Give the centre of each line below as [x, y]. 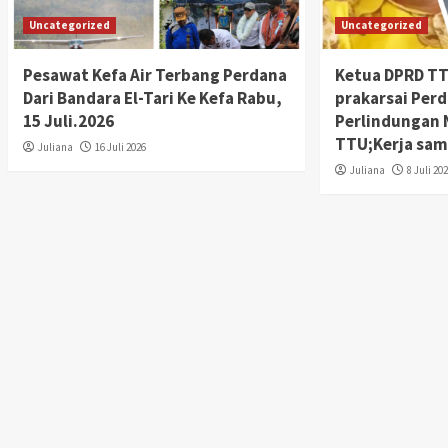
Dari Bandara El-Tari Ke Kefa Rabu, [152, 98]
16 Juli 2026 [120, 147]
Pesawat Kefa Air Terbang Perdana [154, 75]
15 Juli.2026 [68, 121]
